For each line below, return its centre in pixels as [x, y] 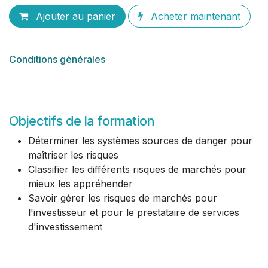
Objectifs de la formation [82, 121]
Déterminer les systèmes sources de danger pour [140, 141]
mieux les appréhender [80, 184]
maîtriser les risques [75, 155]
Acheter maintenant [194, 16]
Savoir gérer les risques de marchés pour [123, 198]
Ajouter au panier [74, 16]
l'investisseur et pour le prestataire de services [134, 212]
